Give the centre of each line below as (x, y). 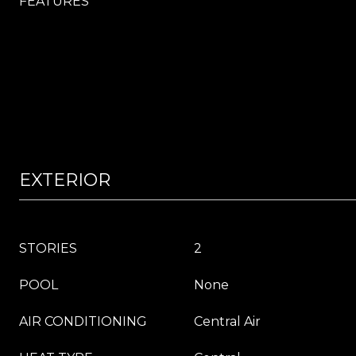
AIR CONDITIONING (83, 321)
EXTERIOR (65, 180)
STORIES (48, 248)
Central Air (227, 321)
